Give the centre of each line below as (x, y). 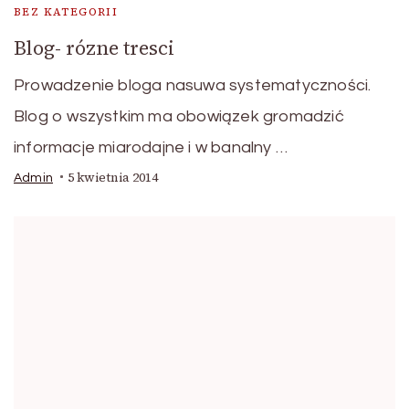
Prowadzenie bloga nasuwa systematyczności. (193, 85)
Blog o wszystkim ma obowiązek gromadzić (179, 116)
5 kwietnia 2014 (113, 177)
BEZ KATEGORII (66, 11)
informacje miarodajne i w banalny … (151, 147)
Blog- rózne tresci (94, 47)
